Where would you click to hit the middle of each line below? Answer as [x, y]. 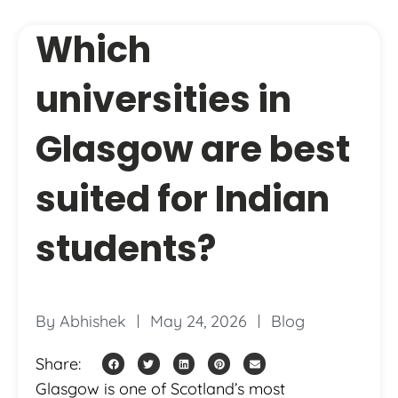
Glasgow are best [193, 149]
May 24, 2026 [199, 321]
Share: [58, 363]
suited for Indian [183, 199]
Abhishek [93, 321]
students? [126, 248]
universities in [163, 99]
